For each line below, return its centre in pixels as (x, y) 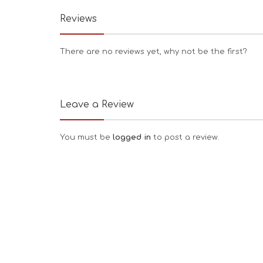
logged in (133, 137)
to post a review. (186, 137)
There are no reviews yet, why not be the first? (154, 52)
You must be (86, 137)
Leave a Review (97, 104)
